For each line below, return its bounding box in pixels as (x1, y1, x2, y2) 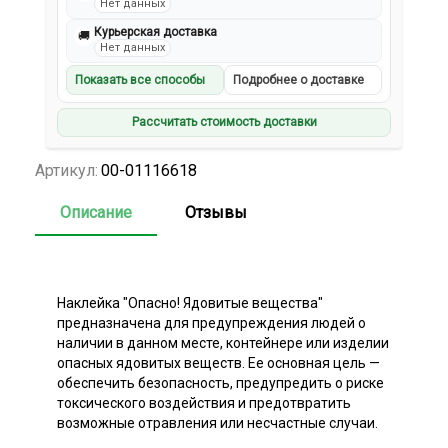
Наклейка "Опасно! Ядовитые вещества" (57, 294, 323, 311)
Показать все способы (75, 73, 206, 88)
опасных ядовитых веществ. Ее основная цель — (57, 354, 380, 371)
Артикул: (35, 160, 98, 180)
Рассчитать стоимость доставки (131, 115, 317, 130)
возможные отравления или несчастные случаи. (57, 414, 378, 431)
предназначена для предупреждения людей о (57, 314, 366, 331)
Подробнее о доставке (233, 73, 364, 88)
